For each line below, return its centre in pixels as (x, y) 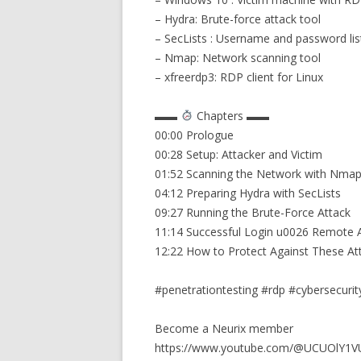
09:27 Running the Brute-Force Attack (253, 212)
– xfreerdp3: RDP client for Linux (239, 77)
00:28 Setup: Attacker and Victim (239, 154)
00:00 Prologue (194, 135)
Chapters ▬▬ (231, 116)
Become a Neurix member (224, 328)
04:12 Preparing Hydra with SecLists (248, 193)
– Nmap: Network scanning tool (238, 58)
